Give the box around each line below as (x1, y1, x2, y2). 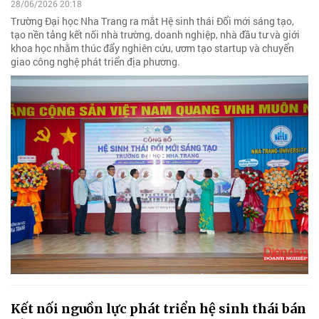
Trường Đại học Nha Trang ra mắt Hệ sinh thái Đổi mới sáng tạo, (11, 14, 294, 28)
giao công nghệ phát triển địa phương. (11, 55, 180, 69)
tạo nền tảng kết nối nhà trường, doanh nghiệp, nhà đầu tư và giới (11, 28, 300, 42)
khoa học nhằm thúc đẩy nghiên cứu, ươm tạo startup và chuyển (11, 41, 294, 56)
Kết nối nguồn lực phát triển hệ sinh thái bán (11, 300, 306, 317)
